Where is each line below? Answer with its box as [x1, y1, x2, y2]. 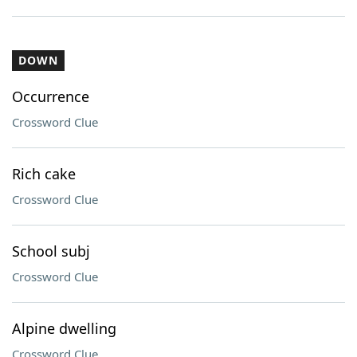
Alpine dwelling [12, 319, 116, 338]
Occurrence [12, 87, 89, 106]
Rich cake [12, 164, 76, 183]
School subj [12, 241, 90, 261]
